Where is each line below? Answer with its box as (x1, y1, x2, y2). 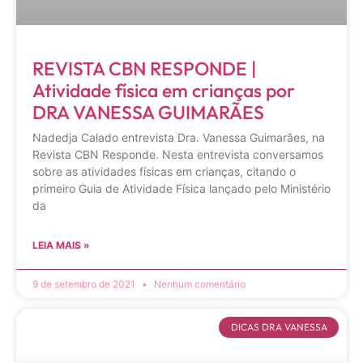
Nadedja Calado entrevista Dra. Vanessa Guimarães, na (32, 130, 325, 144)
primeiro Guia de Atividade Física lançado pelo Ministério (32, 181, 331, 195)
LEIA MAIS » (32, 238, 90, 251)
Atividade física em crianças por (32, 78, 295, 102)
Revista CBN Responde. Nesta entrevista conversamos (32, 147, 323, 161)
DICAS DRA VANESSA (230, 320, 327, 333)
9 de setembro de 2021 (32, 277, 138, 290)
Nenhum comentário (152, 277, 246, 290)
